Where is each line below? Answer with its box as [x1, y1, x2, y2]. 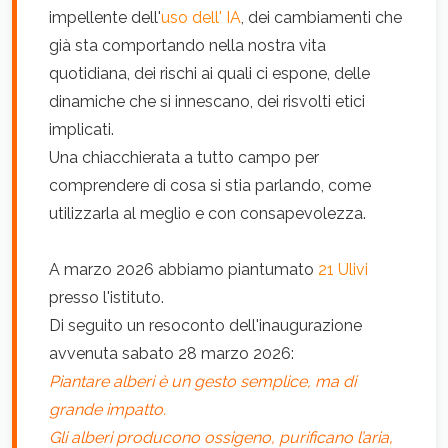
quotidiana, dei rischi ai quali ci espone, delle [49, 64, 370, 83]
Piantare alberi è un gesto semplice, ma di [49, 372, 356, 391]
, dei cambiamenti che [241, 8, 402, 27]
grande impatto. [49, 400, 166, 419]
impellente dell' [49, 8, 161, 27]
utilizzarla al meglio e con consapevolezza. [49, 204, 366, 223]
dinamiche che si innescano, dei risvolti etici [49, 92, 365, 111]
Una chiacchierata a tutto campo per [49, 148, 319, 167]
